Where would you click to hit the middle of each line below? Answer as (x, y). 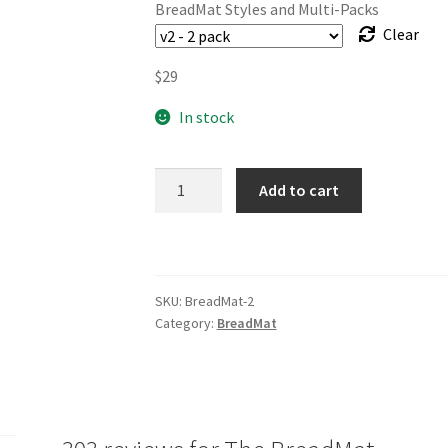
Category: (185, 322)
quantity (182, 229)
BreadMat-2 (219, 300)
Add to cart (299, 190)
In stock (207, 116)
